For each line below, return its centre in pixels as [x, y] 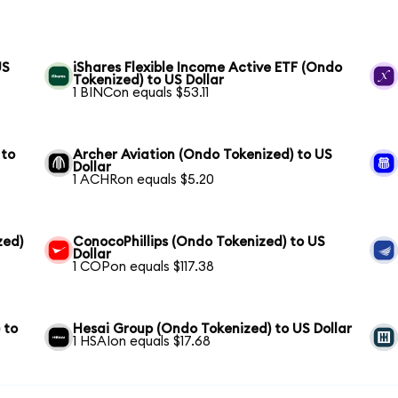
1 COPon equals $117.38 [144, 267]
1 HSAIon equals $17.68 [142, 341]
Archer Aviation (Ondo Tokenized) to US [203, 155]
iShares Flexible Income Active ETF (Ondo [208, 68]
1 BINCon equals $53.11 [141, 92]
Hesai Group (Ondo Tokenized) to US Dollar [213, 329]
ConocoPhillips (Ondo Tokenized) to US [199, 242]
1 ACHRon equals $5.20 [144, 179]
